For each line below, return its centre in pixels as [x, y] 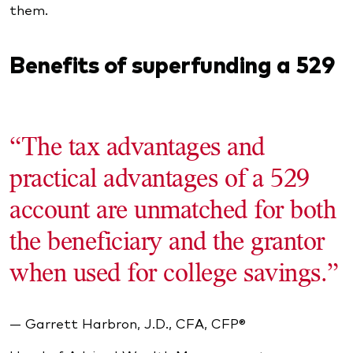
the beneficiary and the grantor [167, 241]
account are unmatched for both [173, 209]
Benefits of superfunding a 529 [172, 63]
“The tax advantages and [137, 146]
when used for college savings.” [174, 272]
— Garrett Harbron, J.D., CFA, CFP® [128, 323]
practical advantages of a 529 [160, 178]
